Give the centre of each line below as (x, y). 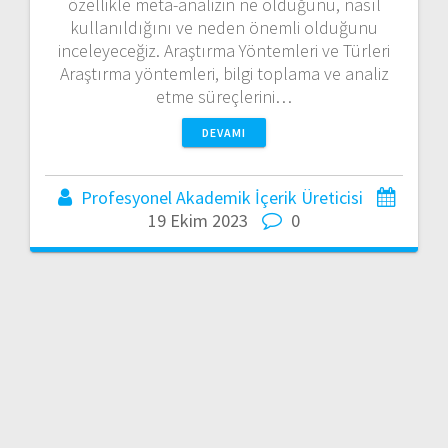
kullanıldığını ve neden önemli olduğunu (224, 27)
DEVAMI (224, 132)
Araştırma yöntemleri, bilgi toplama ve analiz (224, 73)
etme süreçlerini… (224, 96)
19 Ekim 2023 (198, 220)
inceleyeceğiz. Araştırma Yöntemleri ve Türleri (224, 50)
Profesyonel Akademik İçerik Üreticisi (222, 197)
